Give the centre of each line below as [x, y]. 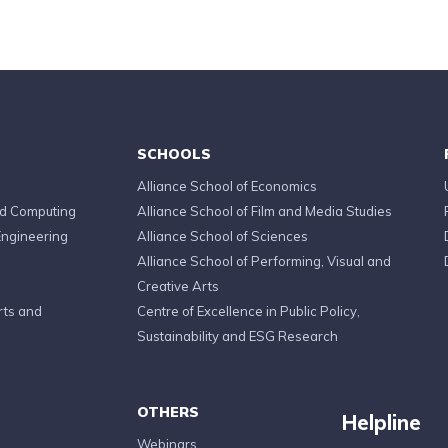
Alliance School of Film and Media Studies [264, 211]
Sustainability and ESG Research [237, 336]
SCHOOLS [173, 154]
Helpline [381, 422]
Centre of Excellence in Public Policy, [248, 311]
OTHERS [167, 412]
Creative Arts [177, 286]
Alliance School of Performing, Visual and [263, 261]
